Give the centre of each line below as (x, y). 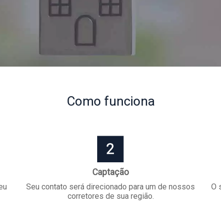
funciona (128, 101)
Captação (110, 172)
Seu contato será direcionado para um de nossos (110, 187)
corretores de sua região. (110, 196)
